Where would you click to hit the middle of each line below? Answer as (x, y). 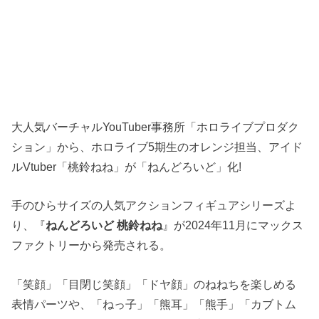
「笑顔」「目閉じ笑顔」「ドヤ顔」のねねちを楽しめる (154, 284)
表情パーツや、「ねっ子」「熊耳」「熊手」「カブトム (154, 304)
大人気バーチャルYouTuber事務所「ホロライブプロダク (156, 126)
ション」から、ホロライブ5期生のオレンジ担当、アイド (157, 146)
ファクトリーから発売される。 (91, 245)
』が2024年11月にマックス (233, 225)
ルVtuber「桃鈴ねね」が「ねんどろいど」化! (127, 166)
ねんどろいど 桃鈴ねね (104, 225)
